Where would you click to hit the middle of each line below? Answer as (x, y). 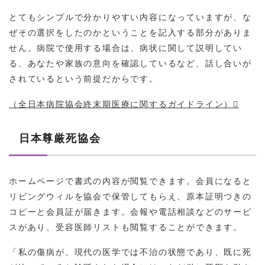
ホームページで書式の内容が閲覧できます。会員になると (130, 181)
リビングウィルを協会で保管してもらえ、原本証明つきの (130, 196)
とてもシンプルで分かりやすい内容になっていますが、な (130, 16)
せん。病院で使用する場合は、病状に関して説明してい (126, 47)
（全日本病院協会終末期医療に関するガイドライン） (121, 104)
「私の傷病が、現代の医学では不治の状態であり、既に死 (130, 252)
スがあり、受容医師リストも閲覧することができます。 (126, 227)
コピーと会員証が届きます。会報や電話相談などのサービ (130, 211)
